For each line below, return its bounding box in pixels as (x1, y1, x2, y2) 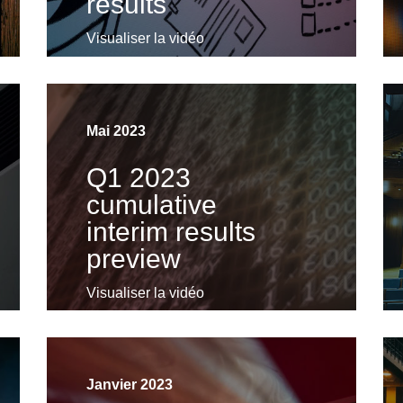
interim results (85, 216, 255, 246)
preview (85, 243, 181, 273)
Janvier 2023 (85, 376, 173, 392)
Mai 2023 (85, 122, 146, 139)
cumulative (85, 189, 217, 219)
